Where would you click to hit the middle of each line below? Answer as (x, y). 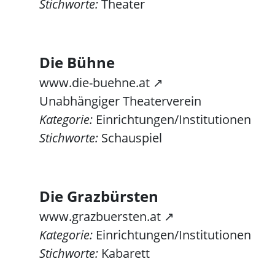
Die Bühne (77, 62)
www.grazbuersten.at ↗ (107, 216)
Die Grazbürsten (99, 196)
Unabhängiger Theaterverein (120, 101)
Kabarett (124, 253)
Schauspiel (130, 138)
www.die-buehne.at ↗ (101, 83)
